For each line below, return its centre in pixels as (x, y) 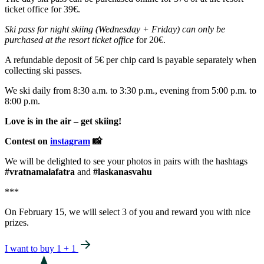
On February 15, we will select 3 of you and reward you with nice (128, 212)
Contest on (27, 141)
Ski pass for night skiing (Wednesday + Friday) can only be (115, 29)
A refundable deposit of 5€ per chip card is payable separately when (131, 60)
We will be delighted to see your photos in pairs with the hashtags (126, 161)
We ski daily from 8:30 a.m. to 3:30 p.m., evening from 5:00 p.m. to (131, 90)
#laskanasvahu (121, 171)
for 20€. (150, 39)
